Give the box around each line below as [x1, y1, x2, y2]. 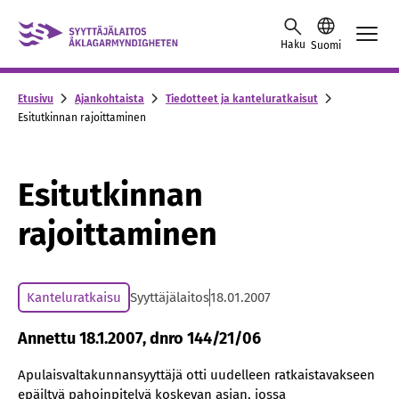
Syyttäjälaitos [130, 289, 209, 305]
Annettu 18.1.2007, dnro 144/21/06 [18, 329, 261, 348]
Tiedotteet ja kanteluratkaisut [166, 92, 318, 105]
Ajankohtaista [75, 92, 144, 105]
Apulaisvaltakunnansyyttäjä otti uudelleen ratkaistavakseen [18, 367, 375, 383]
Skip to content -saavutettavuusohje [17, 13, 251, 30]
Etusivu [18, 92, 53, 105]
